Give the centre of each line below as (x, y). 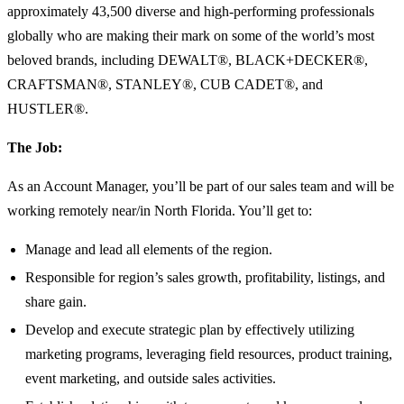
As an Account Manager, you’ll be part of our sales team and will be (201, 187)
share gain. (56, 302)
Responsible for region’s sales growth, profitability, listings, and (205, 278)
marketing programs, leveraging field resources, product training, (209, 354)
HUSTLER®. (48, 109)
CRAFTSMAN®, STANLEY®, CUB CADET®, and (165, 85)
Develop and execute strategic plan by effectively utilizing (190, 330)
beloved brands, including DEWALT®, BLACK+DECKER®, (188, 60)
